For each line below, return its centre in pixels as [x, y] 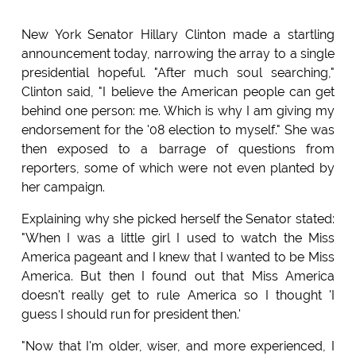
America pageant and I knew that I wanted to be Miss [178, 257]
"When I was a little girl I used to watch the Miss [178, 238]
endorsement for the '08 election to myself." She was [178, 130]
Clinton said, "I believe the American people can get [178, 92]
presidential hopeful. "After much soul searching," [178, 73]
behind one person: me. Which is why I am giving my [178, 111]
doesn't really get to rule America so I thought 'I [178, 296]
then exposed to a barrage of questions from [178, 149]
